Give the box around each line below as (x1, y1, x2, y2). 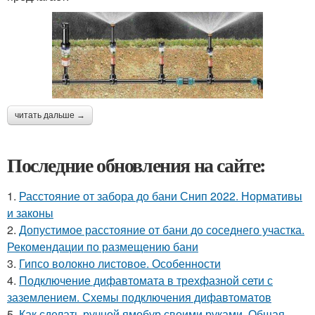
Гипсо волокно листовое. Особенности (19, 255, 221, 271)
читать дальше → (15, 110, 85, 120)
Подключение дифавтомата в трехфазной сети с (19, 271, 273, 288)
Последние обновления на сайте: (7, 150, 266, 179)
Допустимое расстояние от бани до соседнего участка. (19, 221, 304, 238)
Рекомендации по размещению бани (7, 238, 198, 255)
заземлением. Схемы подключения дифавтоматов (7, 288, 271, 305)
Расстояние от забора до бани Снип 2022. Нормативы (19, 187, 302, 204)
